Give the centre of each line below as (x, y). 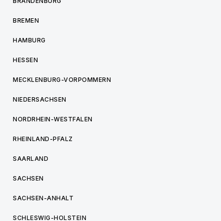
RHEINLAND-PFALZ (43, 139)
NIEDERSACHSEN (40, 99)
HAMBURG (29, 40)
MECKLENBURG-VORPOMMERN (62, 80)
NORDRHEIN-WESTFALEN (53, 119)
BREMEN (26, 20)
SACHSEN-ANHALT (43, 198)
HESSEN (25, 60)
